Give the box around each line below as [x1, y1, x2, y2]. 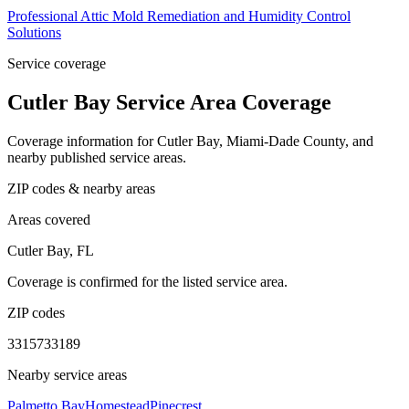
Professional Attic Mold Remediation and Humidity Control [7, 8, 351, 24]
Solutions [7, 25, 61, 40]
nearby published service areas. [7, 149, 186, 165]
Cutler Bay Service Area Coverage [7, 89, 331, 114]
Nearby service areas [7, 366, 127, 383]
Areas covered [7, 211, 90, 227]
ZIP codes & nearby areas [7, 180, 155, 196]
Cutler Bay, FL [7, 242, 94, 258]
